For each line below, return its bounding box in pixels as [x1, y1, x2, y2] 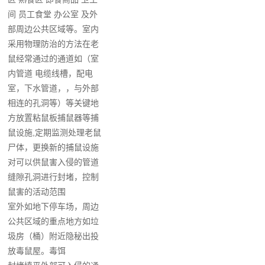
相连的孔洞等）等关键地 [8, 98, 99, 108]
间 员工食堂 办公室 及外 [8, 9, 98, 19]
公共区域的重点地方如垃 [8, 216, 99, 226]
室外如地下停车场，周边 [8, 202, 99, 211]
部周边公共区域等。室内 [8, 24, 99, 34]
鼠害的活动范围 [8, 187, 66, 196]
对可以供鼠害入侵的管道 [8, 157, 99, 167]
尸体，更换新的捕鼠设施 [8, 143, 99, 152]
